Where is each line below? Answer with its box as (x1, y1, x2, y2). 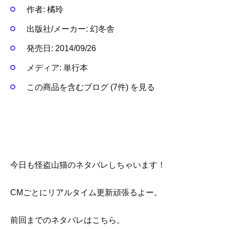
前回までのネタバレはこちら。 (10, 216, 125, 225)
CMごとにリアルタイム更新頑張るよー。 (10, 188, 162, 197)
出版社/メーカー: (27, 24, 88, 33)
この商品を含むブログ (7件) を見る (27, 83, 155, 92)
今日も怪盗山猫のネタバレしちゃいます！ (10, 160, 166, 169)
